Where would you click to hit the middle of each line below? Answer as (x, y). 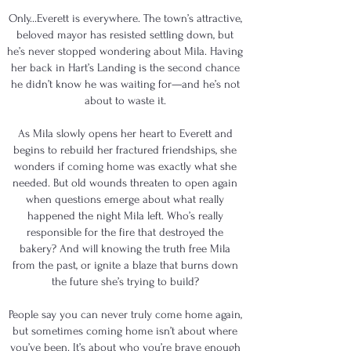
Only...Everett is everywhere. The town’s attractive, (125, 18)
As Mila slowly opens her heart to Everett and (125, 134)
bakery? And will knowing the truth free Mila (125, 249)
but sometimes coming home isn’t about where (125, 331)
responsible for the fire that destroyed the (125, 232)
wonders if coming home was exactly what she (125, 166)
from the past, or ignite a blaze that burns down (125, 265)
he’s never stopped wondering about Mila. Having (125, 51)
